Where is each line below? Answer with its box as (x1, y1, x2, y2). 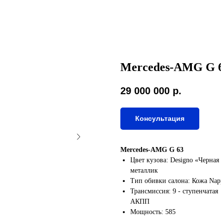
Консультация (135, 114, 184, 123)
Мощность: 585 (130, 208, 176, 216)
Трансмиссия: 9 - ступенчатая (130, 187, 218, 195)
